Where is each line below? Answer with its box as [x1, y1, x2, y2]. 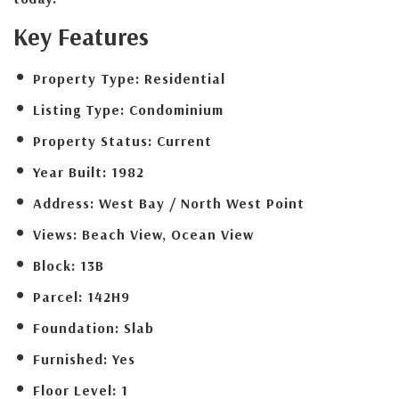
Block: [33, 256, 76, 274]
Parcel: [33, 287, 83, 305]
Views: [33, 224, 77, 243]
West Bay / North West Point [99, 193, 305, 212]
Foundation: [33, 318, 119, 337]
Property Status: [33, 131, 152, 150]
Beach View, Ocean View [82, 224, 254, 243]
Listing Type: [33, 100, 125, 118]
